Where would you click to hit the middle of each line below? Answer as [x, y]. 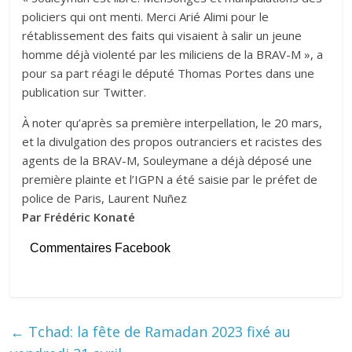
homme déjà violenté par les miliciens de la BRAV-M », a [173, 54]
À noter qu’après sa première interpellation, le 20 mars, [172, 122]
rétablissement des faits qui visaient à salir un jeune [162, 35]
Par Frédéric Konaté [81, 216]
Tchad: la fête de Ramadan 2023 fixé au [158, 331]
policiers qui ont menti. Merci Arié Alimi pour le [146, 16]
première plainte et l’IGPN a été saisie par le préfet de [170, 179]
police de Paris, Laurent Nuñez [105, 198]
